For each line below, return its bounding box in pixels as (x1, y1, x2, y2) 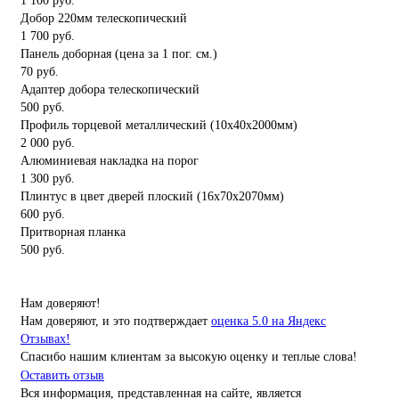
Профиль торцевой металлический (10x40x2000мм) (20, 118, 297, 132)
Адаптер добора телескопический (20, 82, 199, 96)
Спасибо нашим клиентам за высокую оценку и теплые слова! (20, 349, 357, 363)
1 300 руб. (20, 171, 75, 185)
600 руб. (20, 207, 65, 221)
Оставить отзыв (20, 368, 104, 382)
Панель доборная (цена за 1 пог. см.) (20, 46, 217, 61)
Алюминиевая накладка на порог (20, 153, 199, 167)
